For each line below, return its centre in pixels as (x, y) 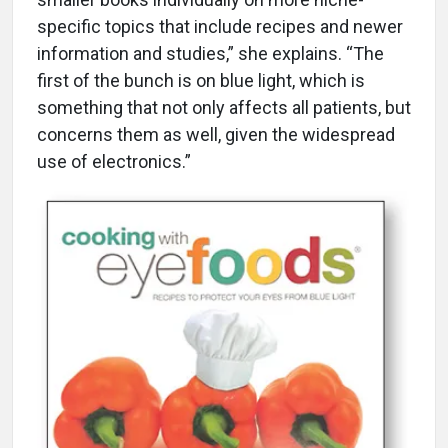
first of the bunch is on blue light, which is (201, 80)
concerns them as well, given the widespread (216, 134)
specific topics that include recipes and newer (220, 26)
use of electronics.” (114, 161)
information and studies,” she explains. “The (210, 53)
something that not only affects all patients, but (224, 107)
